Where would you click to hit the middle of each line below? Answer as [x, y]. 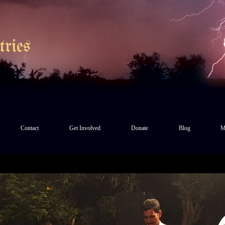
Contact [30, 128]
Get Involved [85, 128]
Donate [139, 128]
